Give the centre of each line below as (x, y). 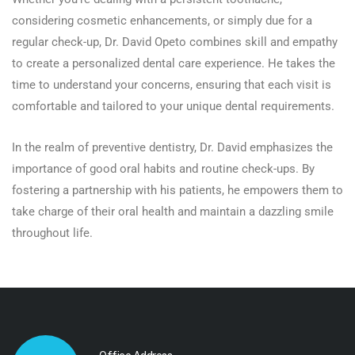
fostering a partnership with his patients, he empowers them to (177, 190)
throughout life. (52, 233)
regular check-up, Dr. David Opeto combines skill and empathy (175, 42)
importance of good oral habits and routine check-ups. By (163, 168)
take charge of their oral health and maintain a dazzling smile (173, 211)
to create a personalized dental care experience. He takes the (174, 63)
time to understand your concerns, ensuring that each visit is (172, 84)
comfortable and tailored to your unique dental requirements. (173, 106)
